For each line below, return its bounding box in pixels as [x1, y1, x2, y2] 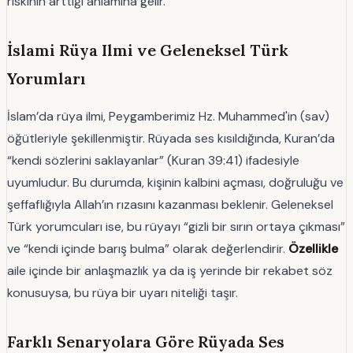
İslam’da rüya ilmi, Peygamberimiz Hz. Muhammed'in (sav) [7, 107, 329, 124]
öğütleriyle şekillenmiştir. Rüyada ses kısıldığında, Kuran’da [7, 129, 335, 147]
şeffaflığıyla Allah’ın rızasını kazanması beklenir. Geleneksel [7, 195, 333, 213]
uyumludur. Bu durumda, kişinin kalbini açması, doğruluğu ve [7, 173, 344, 191]
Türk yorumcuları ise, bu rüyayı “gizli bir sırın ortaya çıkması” [7, 217, 345, 235]
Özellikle [288, 240, 338, 257]
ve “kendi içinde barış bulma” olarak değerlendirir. [7, 240, 288, 257]
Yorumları [7, 68, 86, 88]
